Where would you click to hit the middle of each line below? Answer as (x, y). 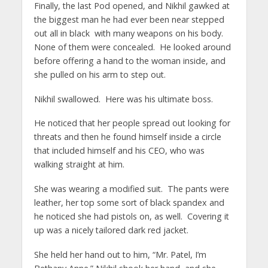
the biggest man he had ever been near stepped (129, 19)
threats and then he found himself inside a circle (127, 137)
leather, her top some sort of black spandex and (129, 203)
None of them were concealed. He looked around (132, 47)
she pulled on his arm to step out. (100, 74)
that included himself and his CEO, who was (119, 151)
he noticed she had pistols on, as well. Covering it (131, 217)
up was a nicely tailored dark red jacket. (111, 230)
